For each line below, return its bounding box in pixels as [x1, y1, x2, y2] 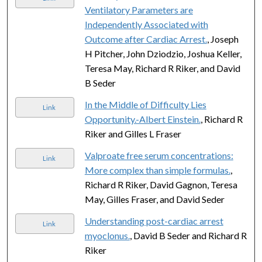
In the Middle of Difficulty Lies [84, 98, 206, 110]
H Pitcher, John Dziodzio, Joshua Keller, [84, 47, 242, 59]
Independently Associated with [84, 18, 208, 30]
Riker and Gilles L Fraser [84, 127, 181, 139]
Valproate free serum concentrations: [84, 149, 233, 161]
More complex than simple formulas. [84, 164, 230, 175]
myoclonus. [84, 229, 130, 241]
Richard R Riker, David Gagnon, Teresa [84, 178, 237, 190]
